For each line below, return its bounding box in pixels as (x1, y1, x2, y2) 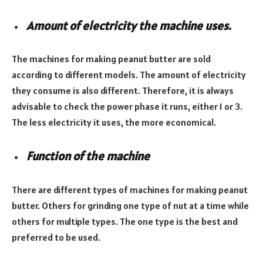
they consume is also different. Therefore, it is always (12, 85, 234, 97)
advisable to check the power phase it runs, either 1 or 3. (12, 100, 242, 113)
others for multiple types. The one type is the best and (12, 215, 238, 227)
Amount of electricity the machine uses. (26, 18, 231, 33)
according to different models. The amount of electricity (12, 69, 246, 81)
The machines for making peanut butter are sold (12, 53, 211, 65)
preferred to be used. (12, 231, 100, 243)
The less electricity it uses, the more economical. (12, 116, 216, 129)
